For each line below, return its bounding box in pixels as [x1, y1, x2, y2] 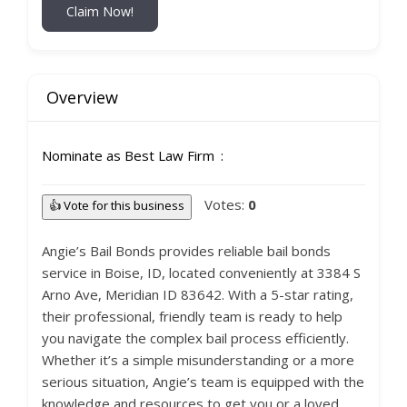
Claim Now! [66, 3, 134, 20]
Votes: [204, 195, 248, 213]
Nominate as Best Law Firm [42, 146, 214, 164]
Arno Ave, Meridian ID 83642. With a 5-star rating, [42, 285, 353, 303]
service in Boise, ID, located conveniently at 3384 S [42, 263, 361, 282]
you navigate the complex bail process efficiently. [42, 329, 349, 347]
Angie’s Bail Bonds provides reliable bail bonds [42, 242, 331, 260]
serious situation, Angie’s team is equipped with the [42, 372, 364, 391]
